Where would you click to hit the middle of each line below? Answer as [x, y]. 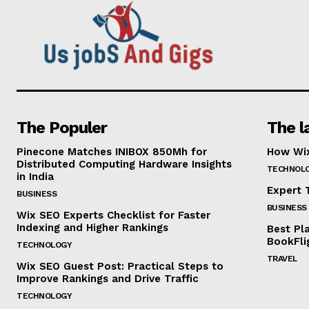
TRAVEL [282, 258]
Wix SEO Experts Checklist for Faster [113, 215]
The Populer [62, 127]
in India [35, 176]
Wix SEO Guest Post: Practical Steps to [120, 266]
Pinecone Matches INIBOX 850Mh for [112, 151]
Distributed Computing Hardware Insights [124, 164]
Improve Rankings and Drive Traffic [108, 278]
